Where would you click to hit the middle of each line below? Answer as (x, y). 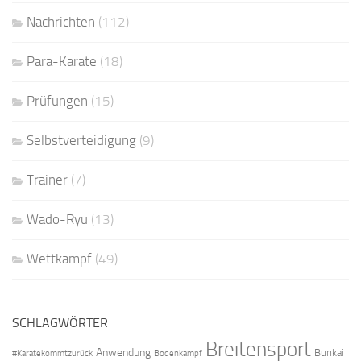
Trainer (47, 180)
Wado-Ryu (57, 220)
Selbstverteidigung (81, 141)
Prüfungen (57, 101)
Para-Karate (62, 62)
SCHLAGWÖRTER (60, 323)
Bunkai (329, 353)
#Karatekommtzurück (52, 354)
